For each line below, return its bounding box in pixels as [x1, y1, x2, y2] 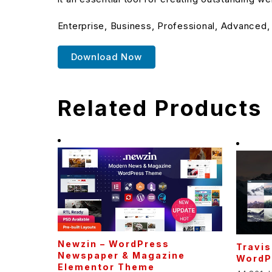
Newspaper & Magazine [57, 250, 185, 260]
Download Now [70, 51, 142, 63]
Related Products [57, 95, 262, 121]
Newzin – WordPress [57, 238, 169, 249]
